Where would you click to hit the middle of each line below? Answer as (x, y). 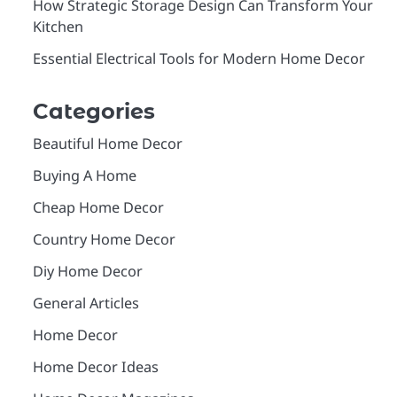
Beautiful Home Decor (107, 144)
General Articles (86, 303)
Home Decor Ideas (95, 367)
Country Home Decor (104, 239)
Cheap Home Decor (98, 207)
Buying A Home (84, 175)
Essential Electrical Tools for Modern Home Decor (198, 58)
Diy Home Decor (87, 271)
